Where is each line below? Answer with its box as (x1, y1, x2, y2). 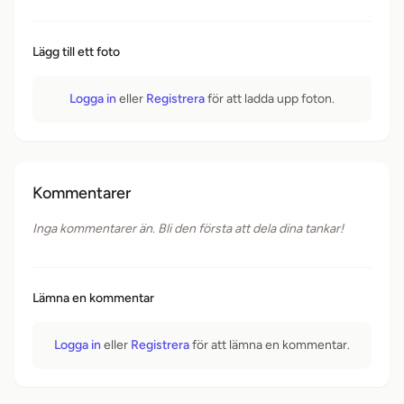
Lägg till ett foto (32, 44, 120, 60)
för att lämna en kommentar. (189, 337, 350, 353)
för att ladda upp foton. (205, 91, 335, 106)
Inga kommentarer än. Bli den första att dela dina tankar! (32, 221, 344, 236)
